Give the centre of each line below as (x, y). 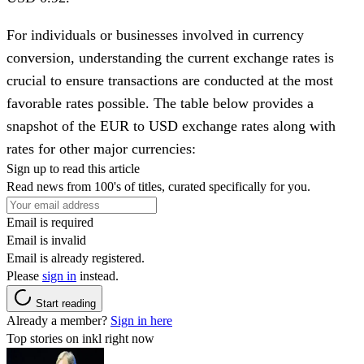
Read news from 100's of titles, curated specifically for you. (158, 186)
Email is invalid (46, 240)
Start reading (66, 303)
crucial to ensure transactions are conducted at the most (170, 80)
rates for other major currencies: (101, 148)
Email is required (50, 222)
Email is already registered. (76, 258)
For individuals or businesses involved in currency (155, 35)
